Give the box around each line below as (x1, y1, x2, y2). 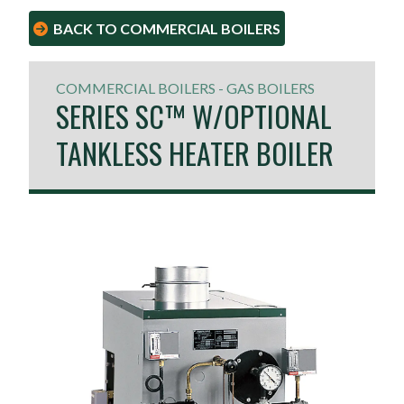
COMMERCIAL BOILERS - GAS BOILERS (56, 79, 316, 96)
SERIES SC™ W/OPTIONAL (56, 95, 333, 137)
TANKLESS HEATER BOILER (56, 132, 335, 174)
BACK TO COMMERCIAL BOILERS (53, 20, 281, 37)
